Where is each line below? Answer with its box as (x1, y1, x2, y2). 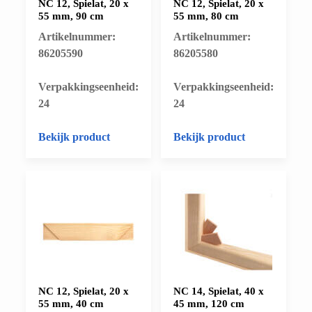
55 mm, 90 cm (38, 10, 104, 22)
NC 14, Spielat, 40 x (173, 285, 264, 297)
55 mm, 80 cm (173, 10, 239, 22)
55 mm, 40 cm (38, 297, 104, 309)
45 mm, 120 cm (173, 297, 244, 309)
